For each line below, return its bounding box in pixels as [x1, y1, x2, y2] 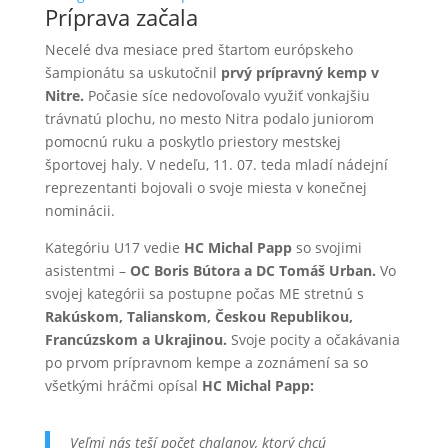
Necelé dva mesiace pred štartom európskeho [44, 39, 353, 59]
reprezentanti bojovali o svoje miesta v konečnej [44, 177, 367, 197]
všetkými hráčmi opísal [44, 375, 202, 395]
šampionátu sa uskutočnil [44, 62, 221, 82]
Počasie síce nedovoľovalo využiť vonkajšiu [83, 85, 370, 105]
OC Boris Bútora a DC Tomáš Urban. [129, 260, 376, 280]
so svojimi [291, 237, 362, 257]
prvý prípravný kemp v [220, 62, 379, 82]
